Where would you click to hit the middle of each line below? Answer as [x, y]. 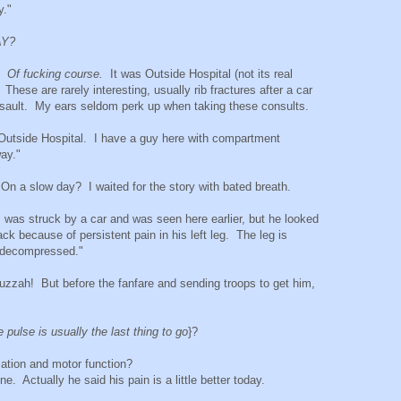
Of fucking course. [55, 74]
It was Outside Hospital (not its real [198, 74]
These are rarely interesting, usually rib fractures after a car [159, 90]
